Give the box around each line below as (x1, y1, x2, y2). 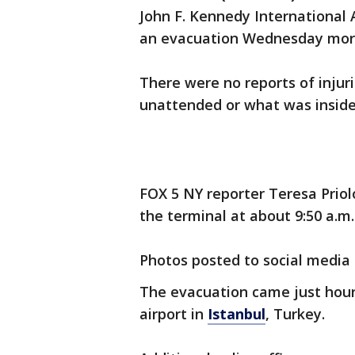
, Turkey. (265, 304, 325, 324)
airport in (139, 304, 208, 324)
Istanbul (208, 304, 265, 324)
